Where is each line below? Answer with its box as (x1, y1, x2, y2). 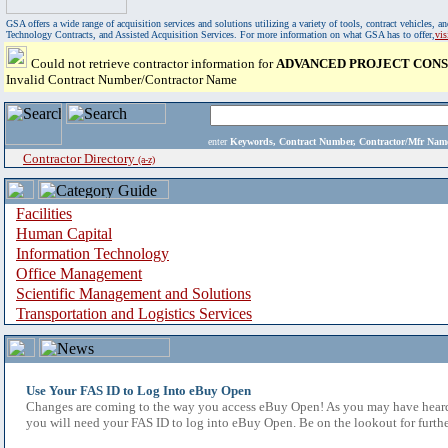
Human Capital (16, 225, 112, 242)
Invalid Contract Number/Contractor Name (6, 72, 237, 87)
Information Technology (16, 245, 169, 262)
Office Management (16, 265, 142, 282)
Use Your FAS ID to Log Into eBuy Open (26, 383, 251, 398)
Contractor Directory (23, 151, 138, 166)
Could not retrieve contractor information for (31, 56, 276, 71)
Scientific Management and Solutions (16, 285, 251, 302)
